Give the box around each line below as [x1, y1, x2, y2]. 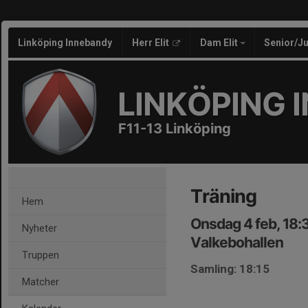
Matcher [22, 276, 59, 288]
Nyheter [22, 222, 57, 234]
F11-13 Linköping [118, 120, 231, 137]
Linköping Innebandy [18, 37, 112, 48]
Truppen [22, 249, 59, 261]
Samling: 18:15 [190, 262, 269, 276]
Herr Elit [132, 37, 169, 48]
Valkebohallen [190, 234, 283, 251]
